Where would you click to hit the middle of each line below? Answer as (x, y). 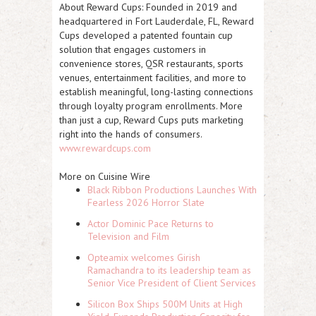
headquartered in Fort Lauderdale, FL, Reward (157, 21)
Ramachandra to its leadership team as (169, 270)
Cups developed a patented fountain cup (146, 35)
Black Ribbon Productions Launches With (172, 190)
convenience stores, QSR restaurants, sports (151, 63)
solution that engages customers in (133, 49)
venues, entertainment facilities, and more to (153, 78)
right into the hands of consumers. (130, 134)
